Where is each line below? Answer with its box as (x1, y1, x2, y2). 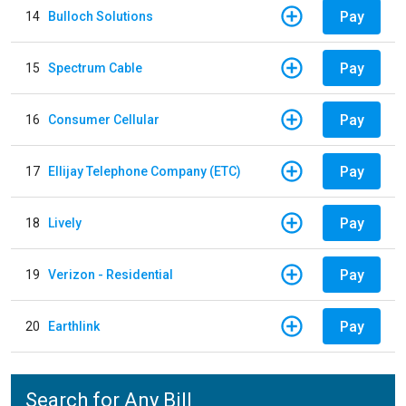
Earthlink (48, 318, 100, 333)
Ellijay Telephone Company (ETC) (48, 163, 241, 179)
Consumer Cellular (48, 111, 159, 127)
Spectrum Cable (48, 60, 142, 75)
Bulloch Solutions (48, 8, 153, 24)
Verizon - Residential (48, 266, 173, 282)
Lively (48, 215, 82, 230)
